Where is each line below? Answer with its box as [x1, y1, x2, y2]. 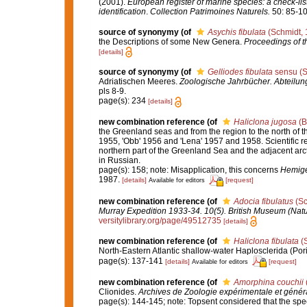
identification [98, 6, 146, 16]
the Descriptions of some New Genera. [98, 37, 244, 47]
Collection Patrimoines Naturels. [149, 6, 270, 16]
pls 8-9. [98, 86, 126, 97]
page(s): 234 [98, 96, 148, 106]
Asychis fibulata [207, 27, 266, 37]
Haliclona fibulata [233, 236, 299, 246]
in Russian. [98, 155, 140, 165]
